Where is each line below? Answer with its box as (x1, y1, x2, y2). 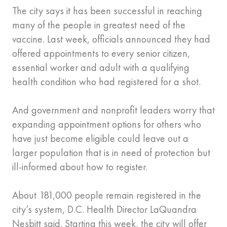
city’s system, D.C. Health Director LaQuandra (12, 203, 197, 216)
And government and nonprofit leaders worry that (12, 103, 215, 117)
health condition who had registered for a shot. (12, 75, 201, 89)
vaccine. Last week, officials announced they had (12, 32, 210, 46)
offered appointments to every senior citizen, (12, 47, 190, 60)
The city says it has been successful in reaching (12, 4, 202, 18)
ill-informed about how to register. (12, 160, 147, 174)
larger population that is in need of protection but (12, 146, 210, 160)
